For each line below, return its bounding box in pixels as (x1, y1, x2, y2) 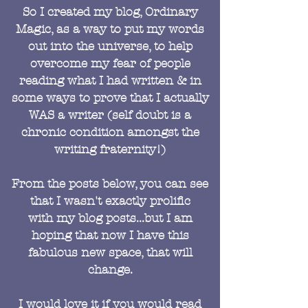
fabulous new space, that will (27, 245, 192, 259)
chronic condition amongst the (21, 125, 199, 139)
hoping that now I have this (31, 228, 189, 242)
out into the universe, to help (27, 39, 192, 53)
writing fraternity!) (54, 142, 166, 156)
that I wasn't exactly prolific (30, 194, 190, 208)
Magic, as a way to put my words (16, 22, 204, 36)
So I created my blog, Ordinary (22, 5, 198, 19)
